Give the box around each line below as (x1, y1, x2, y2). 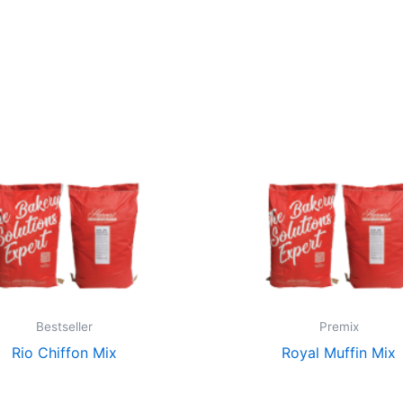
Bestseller (36, 318, 93, 334)
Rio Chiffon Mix (12, 343, 117, 362)
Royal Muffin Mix (282, 343, 396, 362)
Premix (318, 318, 359, 334)
